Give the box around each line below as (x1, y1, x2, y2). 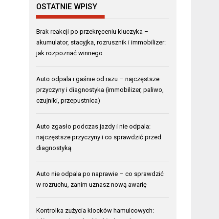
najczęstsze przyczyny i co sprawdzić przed (36, 133, 162, 141)
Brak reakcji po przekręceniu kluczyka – (36, 27, 149, 35)
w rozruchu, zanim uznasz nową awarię (36, 180, 147, 188)
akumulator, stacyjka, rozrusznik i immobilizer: (36, 38, 166, 46)
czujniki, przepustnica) (36, 96, 101, 104)
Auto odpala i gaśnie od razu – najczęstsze (36, 75, 160, 83)
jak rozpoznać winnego (36, 49, 103, 57)
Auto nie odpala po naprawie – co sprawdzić (36, 170, 164, 177)
